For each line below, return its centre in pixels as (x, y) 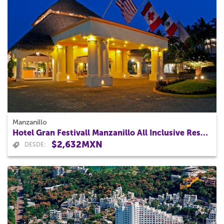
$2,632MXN (77, 145)
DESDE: (35, 145)
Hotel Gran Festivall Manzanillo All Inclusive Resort (204, 133)
